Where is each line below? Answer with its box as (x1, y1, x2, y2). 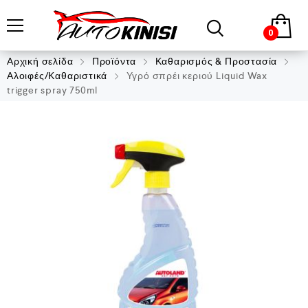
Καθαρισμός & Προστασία (155, 55, 278, 67)
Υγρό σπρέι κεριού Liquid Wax (123, 69, 268, 82)
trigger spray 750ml (7, 84, 98, 96)
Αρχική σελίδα (7, 55, 74, 67)
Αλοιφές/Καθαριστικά (7, 69, 108, 82)
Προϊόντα (91, 55, 137, 67)
